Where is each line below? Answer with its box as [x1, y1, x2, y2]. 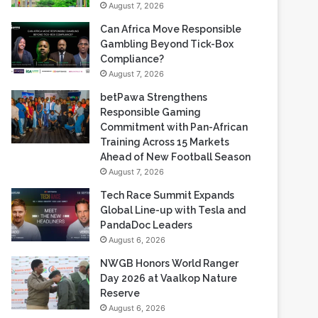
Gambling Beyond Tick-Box [100, 38, 234, 50]
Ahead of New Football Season [100, 151, 251, 163]
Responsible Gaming [100, 106, 202, 118]
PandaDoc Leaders [100, 219, 193, 231]
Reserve [100, 287, 141, 299]
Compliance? [100, 53, 165, 65]
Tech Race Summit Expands [100, 190, 235, 201]
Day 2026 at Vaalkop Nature [100, 273, 238, 284]
